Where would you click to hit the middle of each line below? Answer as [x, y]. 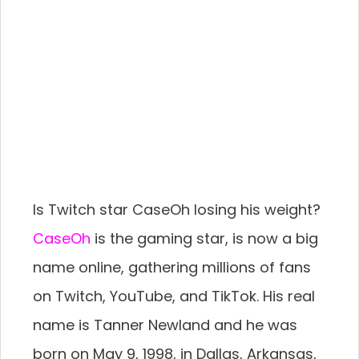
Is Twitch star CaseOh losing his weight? [177, 210]
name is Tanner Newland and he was [165, 325]
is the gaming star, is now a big [204, 239]
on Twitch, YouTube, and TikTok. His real [174, 296]
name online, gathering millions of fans [172, 268]
